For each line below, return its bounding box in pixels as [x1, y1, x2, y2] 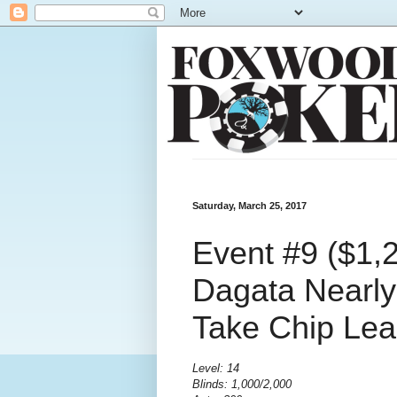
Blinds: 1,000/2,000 [192, 378, 292, 392]
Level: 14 [192, 362, 239, 376]
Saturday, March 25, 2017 [192, 200, 307, 211]
